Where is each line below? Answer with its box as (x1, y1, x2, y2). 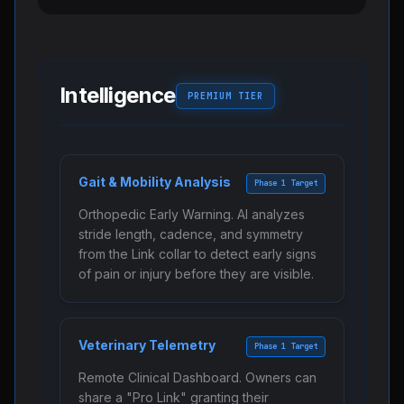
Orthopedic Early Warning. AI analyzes (78, 207, 305, 222)
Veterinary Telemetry (78, 337, 216, 353)
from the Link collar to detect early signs (78, 246, 317, 262)
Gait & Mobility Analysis (78, 174, 231, 189)
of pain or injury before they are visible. (78, 266, 314, 281)
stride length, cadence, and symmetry (78, 226, 303, 242)
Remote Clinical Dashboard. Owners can (78, 370, 317, 385)
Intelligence (60, 82, 176, 108)
